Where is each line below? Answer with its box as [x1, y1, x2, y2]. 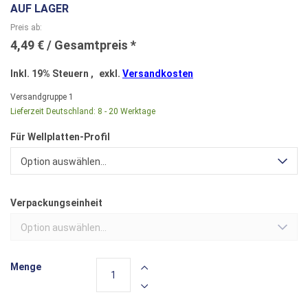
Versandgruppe [10, 92, 67, 102]
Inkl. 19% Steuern [10, 68, 91, 79]
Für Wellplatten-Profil [10, 131, 110, 142]
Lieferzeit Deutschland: [10, 107, 96, 116]
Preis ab [10, 23, 40, 32]
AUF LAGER [10, 2, 69, 15]
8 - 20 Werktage [98, 107, 155, 116]
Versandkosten [122, 68, 193, 79]
